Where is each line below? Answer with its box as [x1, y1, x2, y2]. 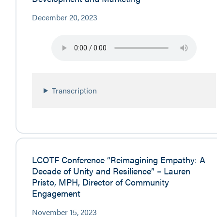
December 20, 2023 [32, 12, 97, 23]
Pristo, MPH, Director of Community [32, 175, 169, 188]
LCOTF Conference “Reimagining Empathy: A [32, 153, 205, 166]
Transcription [52, 84, 97, 96]
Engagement [32, 186, 80, 200]
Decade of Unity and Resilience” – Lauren [32, 164, 190, 177]
